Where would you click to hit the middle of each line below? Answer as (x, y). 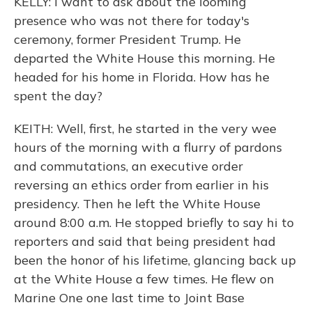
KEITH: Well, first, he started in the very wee (145, 128)
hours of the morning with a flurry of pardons (148, 147)
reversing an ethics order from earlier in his (141, 185)
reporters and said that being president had (145, 241)
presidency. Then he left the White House (137, 204)
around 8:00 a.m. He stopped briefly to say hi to (154, 223)
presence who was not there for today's (132, 21)
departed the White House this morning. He (145, 58)
